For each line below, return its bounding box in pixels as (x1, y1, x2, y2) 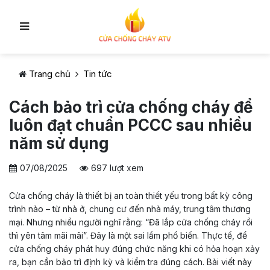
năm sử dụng (9, 134, 109, 152)
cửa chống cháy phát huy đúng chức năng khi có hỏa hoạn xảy (9, 243, 260, 254)
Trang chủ (29, 68, 71, 80)
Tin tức (83, 68, 112, 80)
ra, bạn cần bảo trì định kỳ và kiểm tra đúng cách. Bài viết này (9, 257, 252, 267)
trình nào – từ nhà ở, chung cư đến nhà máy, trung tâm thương (9, 204, 251, 214)
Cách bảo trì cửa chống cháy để (9, 98, 253, 116)
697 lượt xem (91, 163, 143, 173)
